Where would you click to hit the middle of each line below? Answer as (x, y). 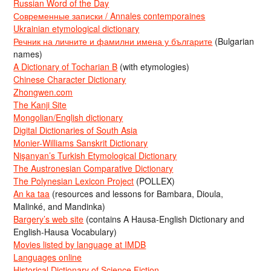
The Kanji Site (40, 104)
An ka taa (32, 193)
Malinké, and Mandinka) (60, 206)
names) (28, 54)
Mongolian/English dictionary (68, 117)
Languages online (48, 257)
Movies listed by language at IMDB (80, 244)
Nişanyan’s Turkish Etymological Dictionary (95, 155)
